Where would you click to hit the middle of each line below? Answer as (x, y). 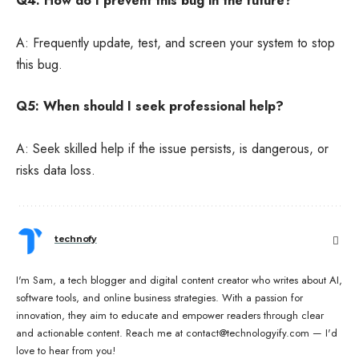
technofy (76, 239)
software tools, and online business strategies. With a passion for (159, 297)
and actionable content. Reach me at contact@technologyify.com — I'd (177, 333)
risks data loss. (56, 170)
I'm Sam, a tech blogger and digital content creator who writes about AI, (179, 280)
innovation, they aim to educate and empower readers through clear (170, 315)
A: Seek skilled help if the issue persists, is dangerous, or (172, 148)
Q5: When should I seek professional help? (150, 106)
